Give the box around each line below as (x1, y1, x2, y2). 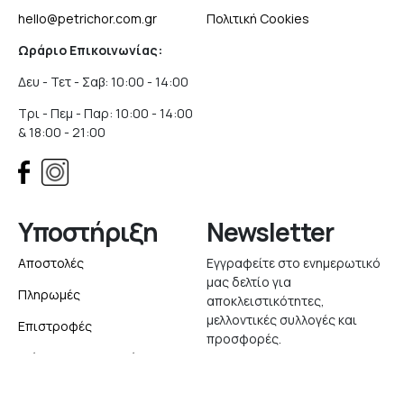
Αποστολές (18, 254, 84, 271)
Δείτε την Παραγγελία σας (18, 349, 170, 366)
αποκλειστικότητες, (207, 292, 325, 309)
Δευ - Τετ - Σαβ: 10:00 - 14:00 (18, 73, 188, 90)
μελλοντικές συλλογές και (207, 311, 357, 328)
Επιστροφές (18, 317, 92, 335)
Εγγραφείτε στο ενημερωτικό (207, 254, 381, 271)
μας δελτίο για (207, 273, 291, 290)
